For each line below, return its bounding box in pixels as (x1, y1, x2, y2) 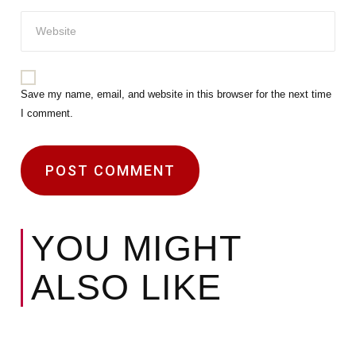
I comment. (21, 107, 74, 120)
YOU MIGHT (31, 227, 242, 269)
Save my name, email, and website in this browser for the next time (21, 88, 332, 101)
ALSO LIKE (31, 266, 222, 308)
